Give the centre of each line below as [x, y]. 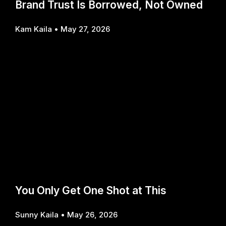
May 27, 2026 [85, 29]
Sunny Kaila [38, 215]
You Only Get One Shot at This [91, 191]
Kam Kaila [35, 29]
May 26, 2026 [92, 215]
